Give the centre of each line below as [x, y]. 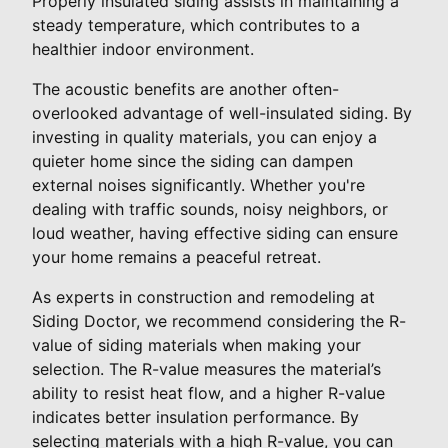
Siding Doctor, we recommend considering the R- [219, 321]
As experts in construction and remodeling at [203, 297]
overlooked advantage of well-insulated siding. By [222, 113]
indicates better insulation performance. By [195, 417]
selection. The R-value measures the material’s [206, 369]
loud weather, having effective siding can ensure [215, 233]
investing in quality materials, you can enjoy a [204, 137]
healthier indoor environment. [143, 49]
